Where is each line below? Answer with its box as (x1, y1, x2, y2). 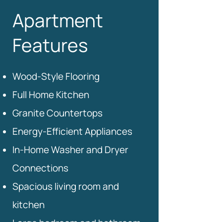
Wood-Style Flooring (12, 70, 100, 83)
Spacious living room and (12, 180, 119, 193)
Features (12, 33, 88, 57)
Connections (12, 162, 68, 174)
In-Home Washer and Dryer (12, 143, 128, 156)
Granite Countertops (12, 107, 103, 119)
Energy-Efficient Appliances (12, 125, 132, 138)
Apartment (12, 8, 103, 33)
